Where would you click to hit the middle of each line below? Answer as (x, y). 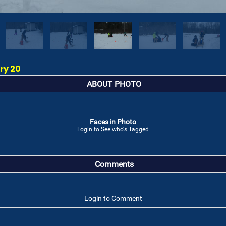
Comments (114, 164)
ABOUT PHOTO (114, 84)
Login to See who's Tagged (113, 129)
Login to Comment (113, 198)
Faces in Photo (113, 122)
